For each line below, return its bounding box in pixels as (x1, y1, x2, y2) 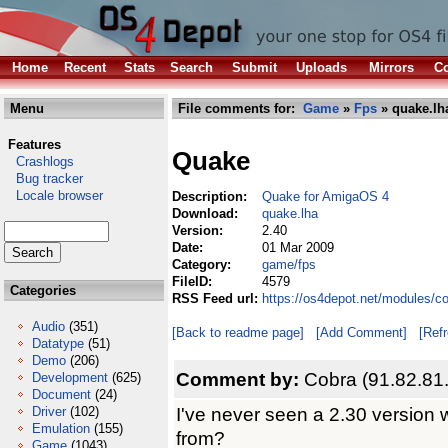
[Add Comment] (316, 325, 407, 340)
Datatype (32, 336, 84, 351)
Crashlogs (4, 154, 74, 169)
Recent (64, 60, 106, 75)
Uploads (296, 60, 347, 75)
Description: (172, 189, 251, 204)
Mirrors (369, 60, 414, 75)
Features (8, 137, 61, 152)
